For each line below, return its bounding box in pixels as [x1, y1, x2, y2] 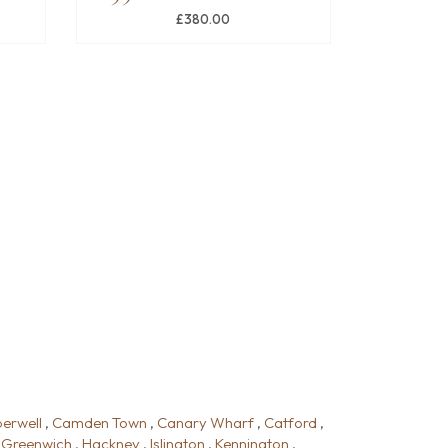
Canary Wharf [157, 412, 254, 432]
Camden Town [52, 412, 147, 432]
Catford [264, 412, 317, 432]
